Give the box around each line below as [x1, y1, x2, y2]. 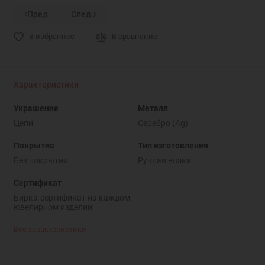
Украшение [13, 103, 59, 113]
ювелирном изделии [13, 202, 92, 212]
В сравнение [112, 32, 158, 41]
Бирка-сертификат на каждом [13, 192, 130, 202]
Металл [137, 103, 168, 113]
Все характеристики [13, 225, 86, 234]
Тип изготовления [137, 140, 208, 150]
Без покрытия [13, 155, 68, 165]
